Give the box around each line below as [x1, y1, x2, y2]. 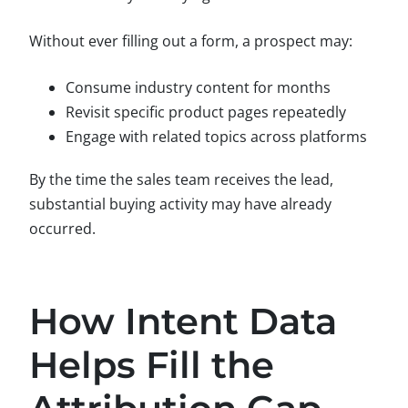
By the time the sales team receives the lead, [29, 168, 333, 189]
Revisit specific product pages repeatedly [66, 101, 346, 122]
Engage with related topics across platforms [66, 126, 367, 147]
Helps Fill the [29, 342, 274, 387]
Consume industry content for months [66, 76, 331, 97]
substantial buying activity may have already [29, 193, 331, 214]
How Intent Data [29, 298, 337, 343]
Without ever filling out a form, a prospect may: [29, 30, 352, 51]
